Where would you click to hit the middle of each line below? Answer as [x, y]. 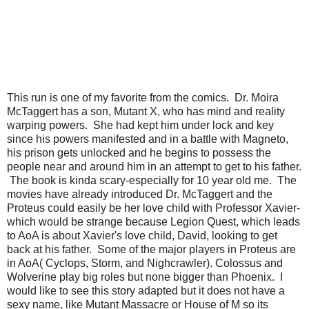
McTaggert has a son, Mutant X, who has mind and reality [146, 111]
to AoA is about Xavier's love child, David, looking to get [142, 235]
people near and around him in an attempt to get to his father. [154, 166]
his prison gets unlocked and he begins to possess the [139, 152]
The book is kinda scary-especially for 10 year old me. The [152, 180]
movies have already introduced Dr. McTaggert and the [140, 194]
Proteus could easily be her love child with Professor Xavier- [153, 208]
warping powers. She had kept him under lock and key [140, 125]
